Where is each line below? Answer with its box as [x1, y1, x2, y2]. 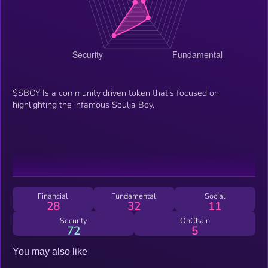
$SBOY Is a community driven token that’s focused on [13, 86, 219, 99]
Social [204, 190, 226, 202]
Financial [38, 190, 69, 202]
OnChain [179, 215, 210, 226]
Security [59, 215, 87, 226]
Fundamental [111, 190, 157, 202]
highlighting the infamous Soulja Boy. [13, 98, 154, 111]
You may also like [13, 246, 87, 257]
